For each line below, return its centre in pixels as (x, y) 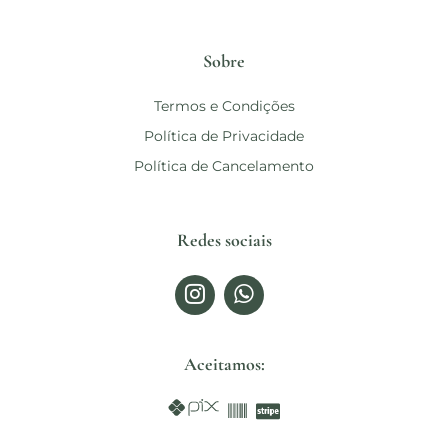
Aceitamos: (224, 363)
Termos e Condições (224, 105)
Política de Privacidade (224, 135)
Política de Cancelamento (224, 165)
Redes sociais (224, 239)
